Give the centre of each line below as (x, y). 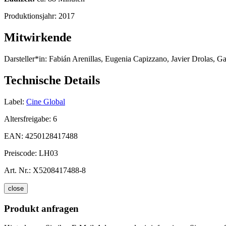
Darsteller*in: (25, 59)
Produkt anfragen (41, 208)
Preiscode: (21, 153)
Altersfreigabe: (29, 119)
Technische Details (52, 80)
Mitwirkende (38, 38)
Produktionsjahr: (31, 16)
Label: (14, 101)
